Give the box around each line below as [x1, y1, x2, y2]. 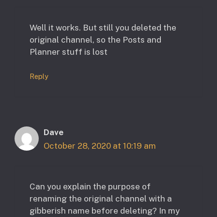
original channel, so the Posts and [30, 34, 161, 45]
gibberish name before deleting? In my [30, 205, 180, 216]
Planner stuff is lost [30, 46, 108, 57]
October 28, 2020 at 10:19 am [44, 141, 156, 151]
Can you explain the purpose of [30, 181, 151, 191]
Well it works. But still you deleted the [30, 22, 176, 32]
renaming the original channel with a [30, 193, 172, 203]
